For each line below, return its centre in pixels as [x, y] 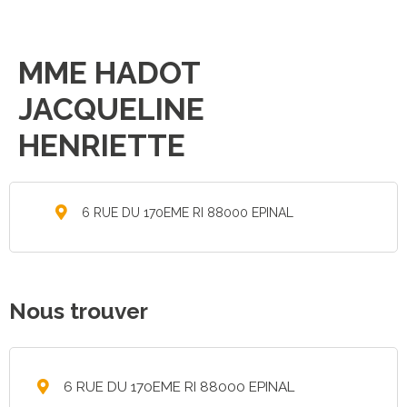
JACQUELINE [111, 109]
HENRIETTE [102, 145]
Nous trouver [79, 312]
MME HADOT [109, 73]
